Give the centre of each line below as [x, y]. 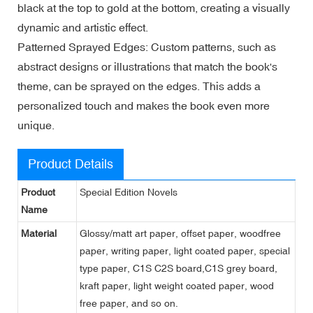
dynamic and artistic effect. [83, 27]
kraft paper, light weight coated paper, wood [177, 285]
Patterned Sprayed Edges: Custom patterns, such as [147, 46]
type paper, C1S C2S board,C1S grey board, [179, 268]
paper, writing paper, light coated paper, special [185, 250]
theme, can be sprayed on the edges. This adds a [139, 86]
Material [39, 233]
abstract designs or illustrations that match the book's [147, 66]
